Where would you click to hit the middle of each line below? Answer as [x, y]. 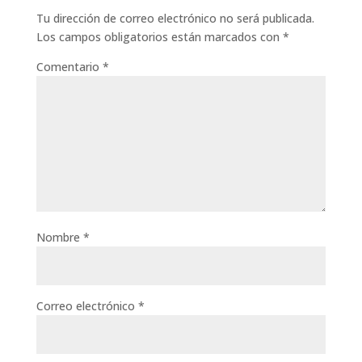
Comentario [69, 66]
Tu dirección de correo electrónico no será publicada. [175, 18]
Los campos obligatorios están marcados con [159, 36]
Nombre [59, 237]
